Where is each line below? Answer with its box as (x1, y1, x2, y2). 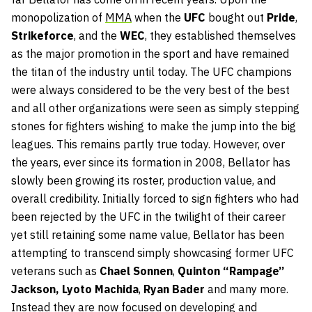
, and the (74, 28, 120, 42)
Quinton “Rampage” (178, 263, 284, 278)
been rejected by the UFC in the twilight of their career (11, 209, 286, 224)
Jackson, (11, 281, 59, 296)
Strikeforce (11, 28, 74, 42)
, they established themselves (145, 28, 296, 42)
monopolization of (11, 10, 105, 24)
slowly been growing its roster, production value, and (11, 173, 276, 187)
